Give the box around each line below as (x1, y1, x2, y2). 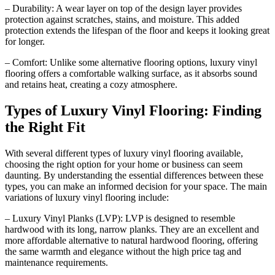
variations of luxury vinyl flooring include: (5, 192, 169, 203)
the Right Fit (5, 118, 85, 135)
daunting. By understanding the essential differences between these (5, 169, 263, 180)
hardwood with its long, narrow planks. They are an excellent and (5, 223, 259, 234)
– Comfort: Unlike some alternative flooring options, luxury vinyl (5, 56, 257, 68)
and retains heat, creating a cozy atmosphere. (5, 79, 177, 90)
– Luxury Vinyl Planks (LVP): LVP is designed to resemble (5, 212, 235, 223)
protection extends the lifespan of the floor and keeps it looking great (5, 25, 269, 36)
